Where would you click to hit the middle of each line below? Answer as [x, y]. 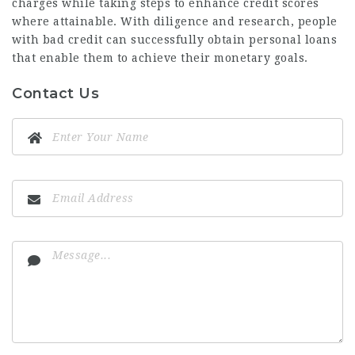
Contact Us [55, 94]
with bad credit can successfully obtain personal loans [174, 40]
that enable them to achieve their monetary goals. [160, 58]
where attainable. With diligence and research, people [175, 21]
